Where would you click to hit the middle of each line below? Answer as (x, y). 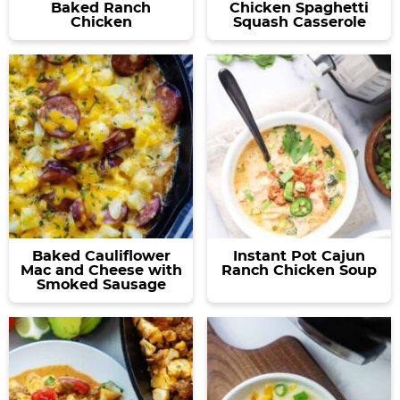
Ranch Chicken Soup (299, 270)
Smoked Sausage (101, 284)
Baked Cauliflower (101, 256)
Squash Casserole (299, 22)
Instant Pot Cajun (299, 256)
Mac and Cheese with (101, 270)
